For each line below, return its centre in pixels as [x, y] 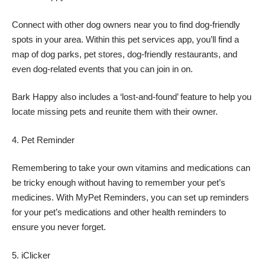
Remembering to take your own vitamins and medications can [131, 168]
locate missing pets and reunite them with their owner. [115, 112]
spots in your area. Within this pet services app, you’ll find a [125, 39]
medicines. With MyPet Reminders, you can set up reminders [130, 198]
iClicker [36, 255]
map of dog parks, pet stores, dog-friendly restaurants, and [125, 54]
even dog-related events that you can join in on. [102, 69]
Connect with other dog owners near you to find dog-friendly [126, 24]
